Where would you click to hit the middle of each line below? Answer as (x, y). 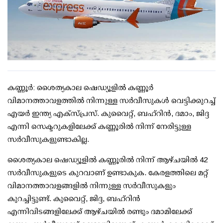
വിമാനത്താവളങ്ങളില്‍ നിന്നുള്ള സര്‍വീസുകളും (92, 186)
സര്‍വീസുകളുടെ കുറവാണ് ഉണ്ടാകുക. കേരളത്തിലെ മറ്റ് (108, 173)
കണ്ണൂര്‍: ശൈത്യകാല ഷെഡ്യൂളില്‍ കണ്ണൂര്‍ (80, 88)
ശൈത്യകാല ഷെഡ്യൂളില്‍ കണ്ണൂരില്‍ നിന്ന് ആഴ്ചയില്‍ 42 (108, 160)
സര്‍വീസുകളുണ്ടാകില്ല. (48, 139)
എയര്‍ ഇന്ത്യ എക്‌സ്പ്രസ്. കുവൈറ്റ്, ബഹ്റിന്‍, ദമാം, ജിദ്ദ (108, 113)
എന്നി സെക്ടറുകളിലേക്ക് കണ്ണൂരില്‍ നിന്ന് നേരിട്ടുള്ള (99, 126)
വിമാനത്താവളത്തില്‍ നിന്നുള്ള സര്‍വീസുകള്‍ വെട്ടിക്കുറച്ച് (111, 101)
